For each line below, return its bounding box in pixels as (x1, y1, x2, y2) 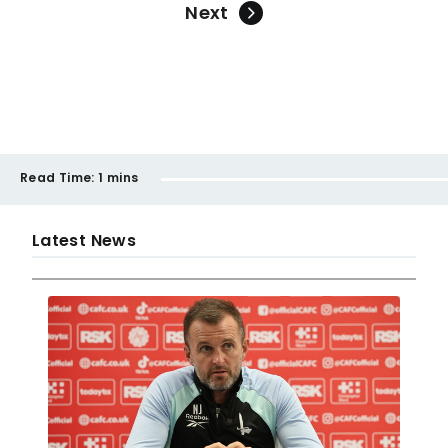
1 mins (98, 169, 139, 186)
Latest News (32, 229, 137, 252)
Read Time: (20, 169, 95, 186)
